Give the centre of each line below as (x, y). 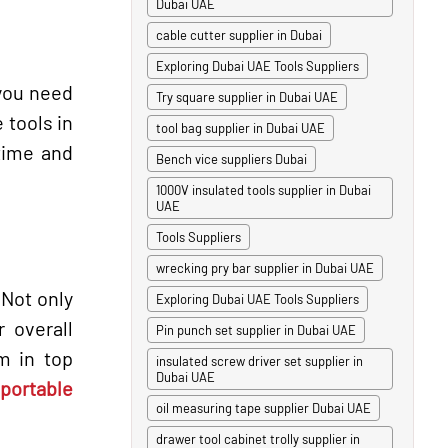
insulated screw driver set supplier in (259, 361)
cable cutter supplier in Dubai (239, 35)
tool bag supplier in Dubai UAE (240, 128)
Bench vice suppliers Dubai (231, 159)
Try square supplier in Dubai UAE (247, 97)
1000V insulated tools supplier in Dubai (263, 190)
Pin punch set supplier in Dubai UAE (256, 330)
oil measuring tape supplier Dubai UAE (263, 408)
